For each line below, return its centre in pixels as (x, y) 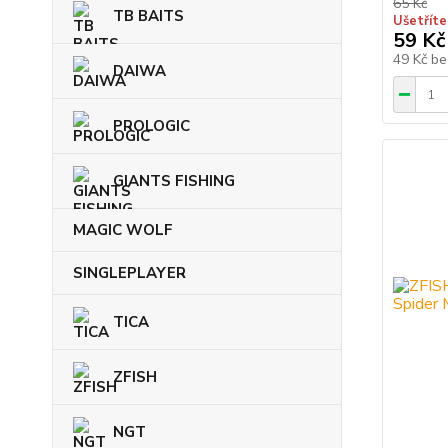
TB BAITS (148, 15)
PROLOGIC (151, 125)
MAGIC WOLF (123, 229)
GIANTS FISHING (174, 180)
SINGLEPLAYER (129, 272)
